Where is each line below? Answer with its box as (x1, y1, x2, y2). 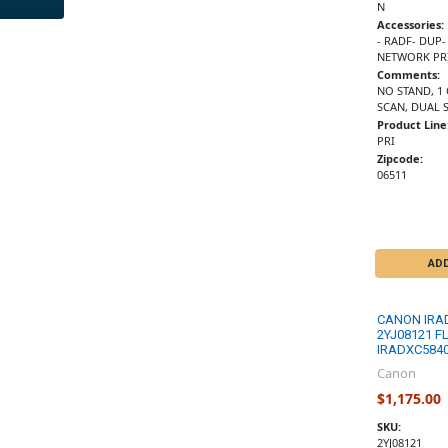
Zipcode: (376, 150, 423, 166)
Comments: (376, 66, 440, 82)
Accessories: (376, 16, 444, 32)
